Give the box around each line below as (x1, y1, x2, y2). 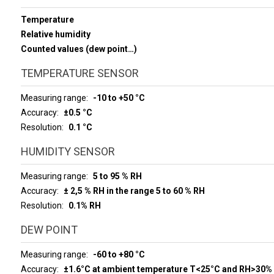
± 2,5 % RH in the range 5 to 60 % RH (63, 186, 205, 196)
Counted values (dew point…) (20, 44, 137, 54)
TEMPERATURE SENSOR (20, 67, 139, 80)
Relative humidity (20, 29, 91, 39)
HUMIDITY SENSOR (20, 145, 115, 158)
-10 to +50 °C (92, 93, 145, 103)
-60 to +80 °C (92, 250, 145, 259)
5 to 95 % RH (92, 171, 142, 181)
